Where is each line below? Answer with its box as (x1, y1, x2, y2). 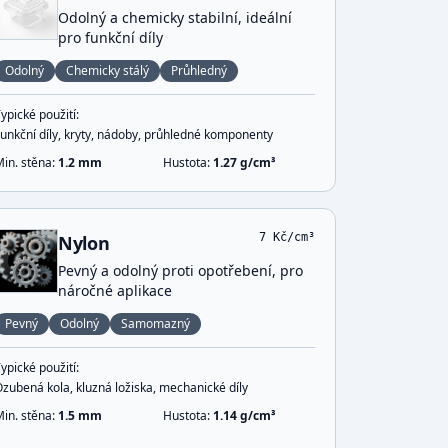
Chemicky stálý (66, 62, 150, 79)
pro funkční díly (58, 28, 164, 47)
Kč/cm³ (265, 230, 315, 244)
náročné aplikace (58, 281, 173, 300)
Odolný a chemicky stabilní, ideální (58, 8, 293, 27)
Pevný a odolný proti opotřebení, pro (58, 261, 304, 280)
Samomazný (121, 315, 191, 332)
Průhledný (171, 62, 228, 79)
